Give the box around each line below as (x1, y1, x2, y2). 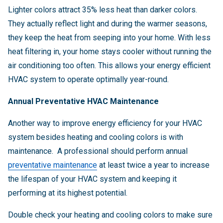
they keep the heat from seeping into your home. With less (8, 33, 211, 43)
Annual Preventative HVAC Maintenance (8, 97, 159, 107)
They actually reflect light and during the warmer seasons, (8, 19, 207, 29)
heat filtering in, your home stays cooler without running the (8, 47, 212, 57)
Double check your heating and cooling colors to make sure (8, 210, 213, 220)
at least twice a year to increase (97, 160, 210, 170)
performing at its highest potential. (8, 188, 127, 198)
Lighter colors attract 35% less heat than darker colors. (8, 5, 197, 15)
